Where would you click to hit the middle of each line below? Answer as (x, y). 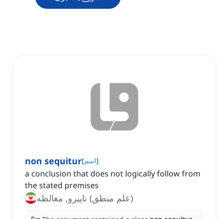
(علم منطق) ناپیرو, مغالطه (85, 198)
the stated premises (62, 186)
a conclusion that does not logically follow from (113, 174)
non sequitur (53, 161)
